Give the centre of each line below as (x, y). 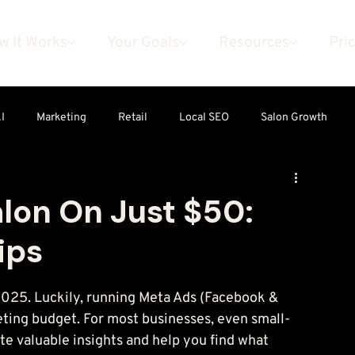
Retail (133, 118)
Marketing (61, 118)
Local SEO (204, 118)
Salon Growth (294, 118)
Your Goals (143, 43)
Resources (254, 43)
